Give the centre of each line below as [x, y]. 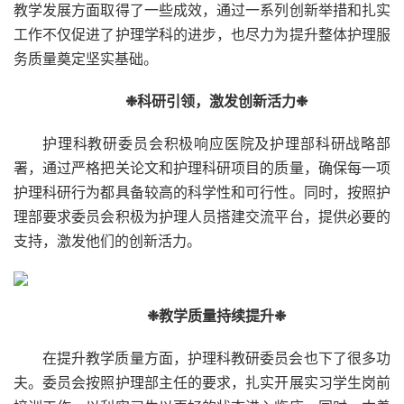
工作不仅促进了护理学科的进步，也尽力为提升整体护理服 [202, 34]
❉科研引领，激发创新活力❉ [216, 101]
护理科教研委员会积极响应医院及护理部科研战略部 [216, 143]
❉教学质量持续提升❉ [216, 316]
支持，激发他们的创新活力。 [107, 241]
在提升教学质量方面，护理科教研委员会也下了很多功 [216, 358]
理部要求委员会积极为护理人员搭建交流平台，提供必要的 [202, 216]
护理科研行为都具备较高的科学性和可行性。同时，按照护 [202, 192]
